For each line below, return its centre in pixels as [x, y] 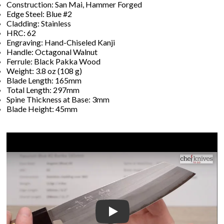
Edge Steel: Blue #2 [39, 13]
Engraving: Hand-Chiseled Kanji [61, 42]
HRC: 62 [21, 32]
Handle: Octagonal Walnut [52, 51]
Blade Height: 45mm [42, 108]
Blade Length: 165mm [44, 80]
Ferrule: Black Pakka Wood [54, 61]
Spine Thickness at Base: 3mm [58, 99]
